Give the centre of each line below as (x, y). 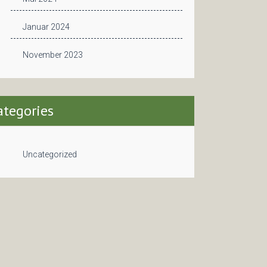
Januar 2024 (46, 27)
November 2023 (53, 55)
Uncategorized (50, 154)
